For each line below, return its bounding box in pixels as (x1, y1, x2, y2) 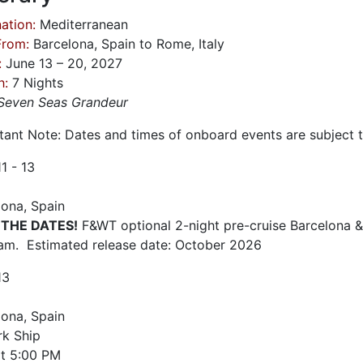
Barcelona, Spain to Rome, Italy (29, 36, 224, 52)
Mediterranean (36, 16, 128, 32)
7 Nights (8, 75, 63, 91)
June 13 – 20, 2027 (2, 55, 122, 71)
